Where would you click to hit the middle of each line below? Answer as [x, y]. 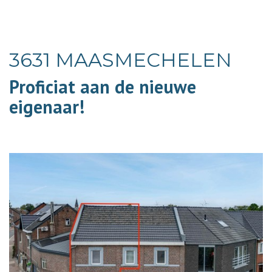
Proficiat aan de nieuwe [103, 87]
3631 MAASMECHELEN [121, 60]
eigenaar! [47, 107]
